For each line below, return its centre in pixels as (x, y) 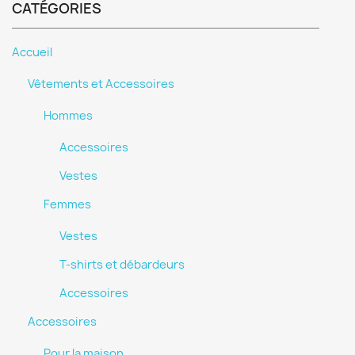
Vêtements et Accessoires (101, 84)
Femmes (67, 204)
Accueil (32, 52)
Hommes (68, 116)
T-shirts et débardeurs (122, 265)
